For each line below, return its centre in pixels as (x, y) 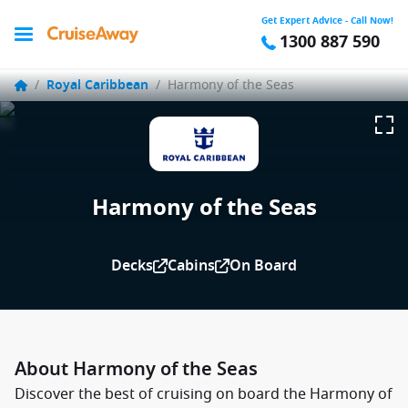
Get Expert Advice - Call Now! (327, 20)
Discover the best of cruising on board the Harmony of (204, 394)
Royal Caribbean (97, 85)
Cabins (191, 266)
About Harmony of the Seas (136, 369)
